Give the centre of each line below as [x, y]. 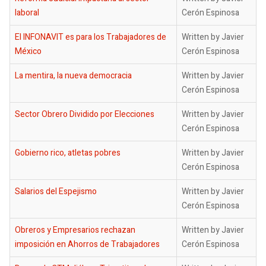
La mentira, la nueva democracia [73, 76]
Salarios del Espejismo [56, 191]
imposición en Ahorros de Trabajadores [87, 244]
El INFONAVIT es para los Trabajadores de [91, 37]
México [28, 51]
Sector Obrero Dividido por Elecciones [85, 114]
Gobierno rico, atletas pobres [68, 153]
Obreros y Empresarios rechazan [75, 230]
